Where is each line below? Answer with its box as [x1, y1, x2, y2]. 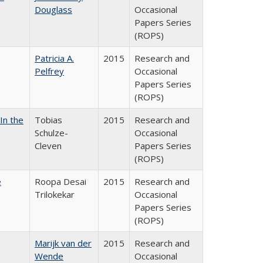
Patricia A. [35, 52, 74, 64]
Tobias [35, 114, 62, 126]
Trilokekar [35, 188, 75, 200]
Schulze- [35, 127, 68, 139]
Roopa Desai [35, 176, 86, 187]
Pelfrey [35, 65, 64, 77]
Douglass [35, 4, 72, 15]
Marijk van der [35, 237, 92, 249]
